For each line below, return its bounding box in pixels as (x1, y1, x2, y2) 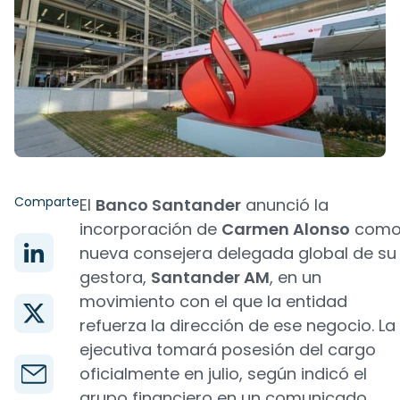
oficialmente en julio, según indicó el (79, 362, 367, 385)
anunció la (241, 194, 329, 216)
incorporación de (79, 218, 221, 240)
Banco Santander (96, 194, 241, 216)
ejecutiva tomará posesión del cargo (79, 338, 376, 361)
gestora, (79, 266, 151, 288)
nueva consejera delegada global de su (79, 242, 396, 264)
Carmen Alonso (221, 218, 350, 240)
